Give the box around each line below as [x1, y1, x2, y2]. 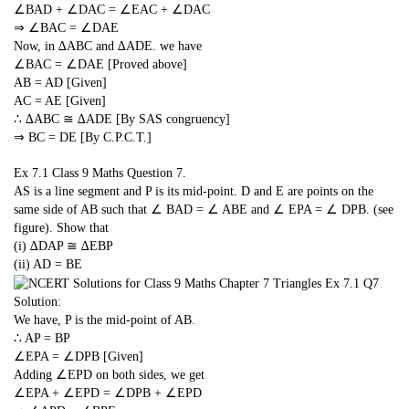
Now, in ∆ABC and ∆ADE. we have [14, 38, 202, 53]
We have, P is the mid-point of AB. [14, 313, 195, 327]
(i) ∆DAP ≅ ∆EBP [14, 239, 113, 254]
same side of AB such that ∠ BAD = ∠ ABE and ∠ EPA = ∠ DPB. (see [14, 203, 393, 217]
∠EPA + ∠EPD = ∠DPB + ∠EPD [14, 386, 202, 400]
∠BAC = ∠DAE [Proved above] [14, 57, 187, 71]
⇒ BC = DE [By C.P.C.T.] [14, 130, 152, 144]
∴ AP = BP [14, 331, 70, 345]
